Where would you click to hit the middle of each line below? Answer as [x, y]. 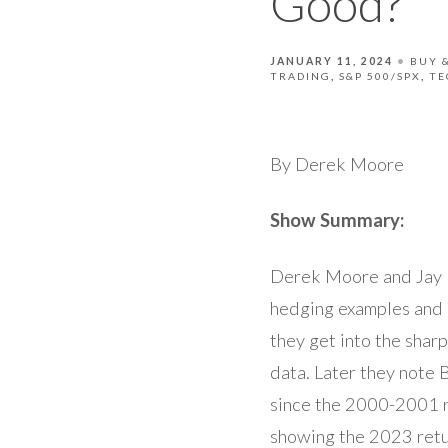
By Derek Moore [337, 164]
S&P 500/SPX [380, 76]
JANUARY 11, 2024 [331, 61]
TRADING [300, 76]
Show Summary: [337, 220]
